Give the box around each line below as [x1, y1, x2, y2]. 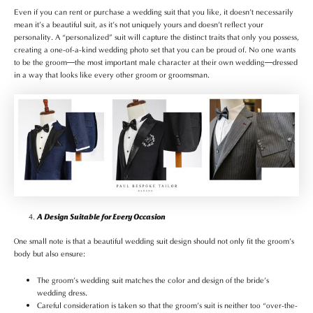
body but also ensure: [14, 247, 85, 259]
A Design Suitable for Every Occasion [37, 210, 166, 221]
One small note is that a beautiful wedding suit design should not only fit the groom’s [14, 235, 294, 247]
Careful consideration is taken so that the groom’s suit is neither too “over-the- [37, 298, 298, 310]
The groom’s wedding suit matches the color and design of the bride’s [37, 273, 269, 285]
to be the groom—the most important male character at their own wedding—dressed [14, 56, 298, 68]
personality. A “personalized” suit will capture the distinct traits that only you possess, [14, 31, 299, 43]
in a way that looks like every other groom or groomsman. [14, 68, 210, 80]
